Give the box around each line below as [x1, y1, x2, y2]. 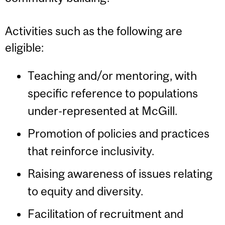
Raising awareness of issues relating [27, 167, 212, 181]
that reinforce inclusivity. [27, 144, 154, 158]
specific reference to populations [27, 86, 198, 100]
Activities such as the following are [5, 24, 182, 38]
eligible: [5, 40, 44, 54]
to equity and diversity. [27, 184, 143, 198]
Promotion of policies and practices [27, 127, 209, 141]
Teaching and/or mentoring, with [27, 69, 197, 83]
